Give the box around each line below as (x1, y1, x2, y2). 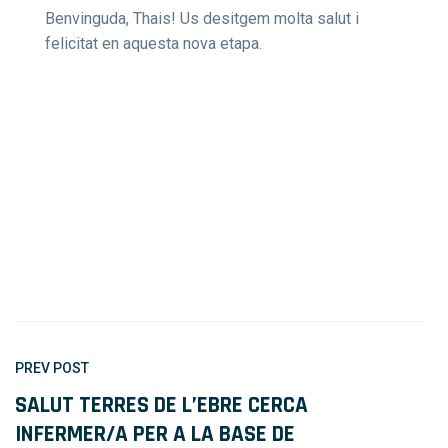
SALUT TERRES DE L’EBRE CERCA (15, 391, 308, 420)
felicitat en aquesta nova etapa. (45, 34, 262, 53)
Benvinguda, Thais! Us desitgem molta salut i (45, 9, 359, 28)
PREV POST (15, 360, 89, 376)
